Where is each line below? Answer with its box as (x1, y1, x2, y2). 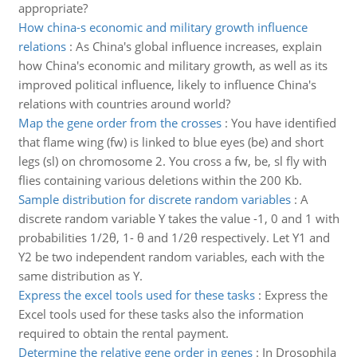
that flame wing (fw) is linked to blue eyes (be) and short (18, 134, 324, 150)
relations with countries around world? (18, 96, 230, 112)
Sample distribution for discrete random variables (18, 191, 291, 207)
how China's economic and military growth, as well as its (18, 57, 328, 73)
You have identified (230, 115, 336, 131)
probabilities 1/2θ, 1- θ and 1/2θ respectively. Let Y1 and (18, 229, 330, 245)
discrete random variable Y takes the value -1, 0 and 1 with (18, 210, 339, 226)
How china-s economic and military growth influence (18, 19, 308, 35)
